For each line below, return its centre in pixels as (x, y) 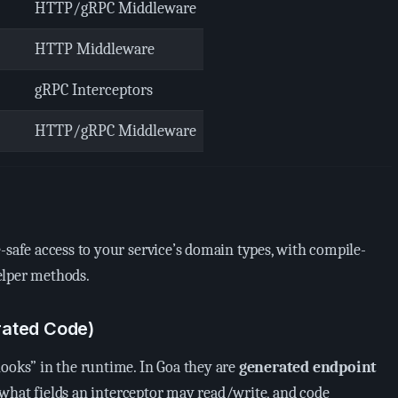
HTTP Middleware (95, 49)
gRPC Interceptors (94, 90)
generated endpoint (308, 367)
